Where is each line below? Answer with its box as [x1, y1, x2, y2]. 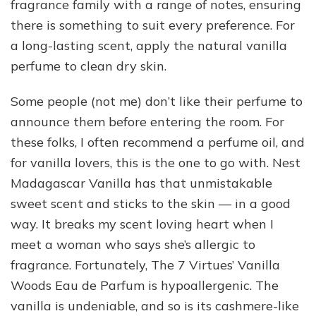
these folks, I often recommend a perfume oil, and [11, 133, 305, 150]
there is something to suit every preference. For [11, 16, 295, 33]
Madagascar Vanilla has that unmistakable [11, 174, 272, 191]
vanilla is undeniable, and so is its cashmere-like [11, 297, 299, 314]
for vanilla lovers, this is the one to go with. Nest [11, 154, 300, 171]
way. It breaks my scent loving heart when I [11, 215, 274, 232]
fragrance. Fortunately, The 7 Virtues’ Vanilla [11, 256, 280, 273]
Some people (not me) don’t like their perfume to [11, 92, 303, 109]
